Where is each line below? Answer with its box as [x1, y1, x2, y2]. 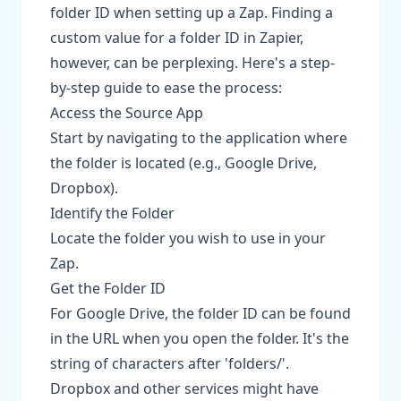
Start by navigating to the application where [50, 128, 347, 148]
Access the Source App [50, 103, 203, 123]
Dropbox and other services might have [50, 379, 319, 398]
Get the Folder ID [50, 278, 166, 298]
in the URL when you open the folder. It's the [50, 328, 349, 348]
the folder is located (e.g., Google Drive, [50, 153, 317, 173]
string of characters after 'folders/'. [50, 354, 289, 373]
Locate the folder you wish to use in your [50, 228, 326, 248]
